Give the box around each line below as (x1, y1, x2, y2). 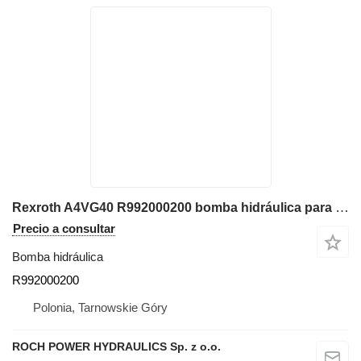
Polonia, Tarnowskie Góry (33, 300, 168, 314)
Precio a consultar (13, 221, 115, 235)
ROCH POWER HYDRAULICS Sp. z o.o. (12, 339, 221, 353)
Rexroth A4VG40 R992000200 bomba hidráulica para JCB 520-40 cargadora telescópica (335, 199, 349, 215)
